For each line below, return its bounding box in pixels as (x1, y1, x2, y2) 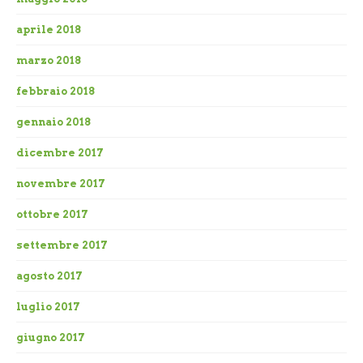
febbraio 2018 (16, 85, 95, 98)
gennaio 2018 (16, 116, 91, 129)
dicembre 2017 (16, 147, 104, 160)
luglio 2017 (16, 301, 80, 314)
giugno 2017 (16, 331, 85, 344)
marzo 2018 (16, 54, 81, 67)
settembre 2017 (16, 239, 108, 252)
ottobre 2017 (16, 208, 88, 221)
